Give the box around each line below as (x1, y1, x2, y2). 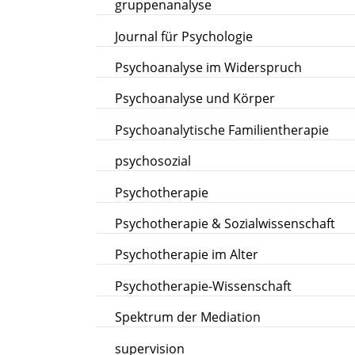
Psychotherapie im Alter (115, 246, 259, 264)
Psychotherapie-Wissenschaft (115, 277, 292, 295)
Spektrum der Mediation (115, 308, 261, 326)
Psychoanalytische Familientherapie (115, 120, 330, 139)
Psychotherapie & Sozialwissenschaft (115, 215, 336, 233)
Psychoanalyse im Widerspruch (115, 59, 303, 77)
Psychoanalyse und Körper (115, 90, 276, 108)
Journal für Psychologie (115, 27, 254, 45)
